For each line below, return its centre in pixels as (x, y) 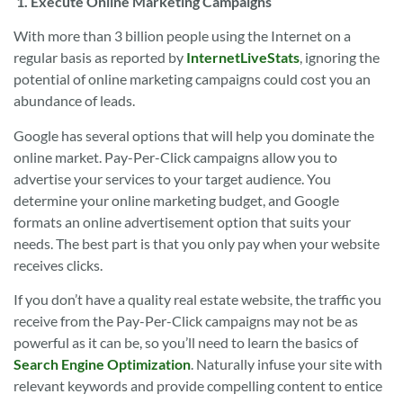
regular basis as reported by (100, 58)
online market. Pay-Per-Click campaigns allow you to (175, 157)
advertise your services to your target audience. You (172, 178)
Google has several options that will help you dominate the (194, 135)
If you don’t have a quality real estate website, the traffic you (197, 300)
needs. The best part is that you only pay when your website (197, 243)
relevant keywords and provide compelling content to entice (198, 386)
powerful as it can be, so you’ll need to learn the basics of (186, 343)
